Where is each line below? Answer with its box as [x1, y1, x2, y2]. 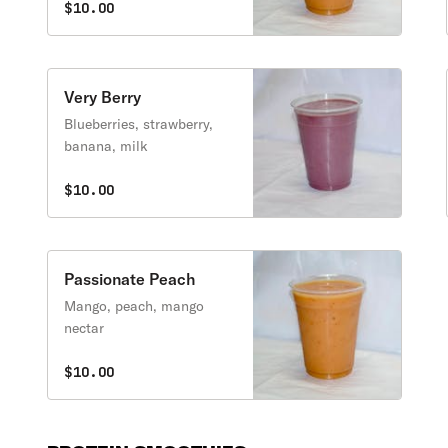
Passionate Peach [64, 269, 196, 289]
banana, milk [64, 137, 149, 155]
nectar [64, 319, 105, 337]
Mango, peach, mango [64, 297, 205, 315]
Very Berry [64, 87, 142, 107]
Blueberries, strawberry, [64, 115, 214, 133]
